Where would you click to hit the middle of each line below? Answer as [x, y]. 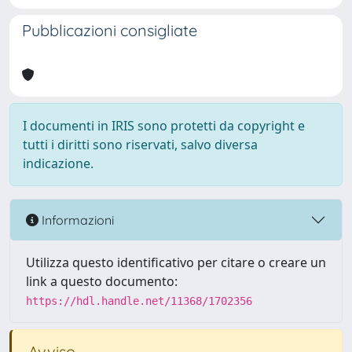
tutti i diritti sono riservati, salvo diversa [140, 145]
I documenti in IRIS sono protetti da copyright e [164, 126]
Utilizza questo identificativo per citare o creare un [176, 262]
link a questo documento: [102, 281]
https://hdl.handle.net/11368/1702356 [139, 301]
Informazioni [76, 220]
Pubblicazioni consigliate [110, 30]
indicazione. [58, 163]
